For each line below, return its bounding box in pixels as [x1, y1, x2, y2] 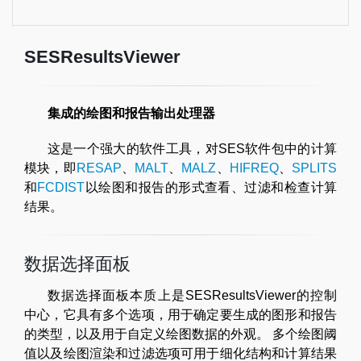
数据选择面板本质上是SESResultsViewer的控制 [47, 288, 337, 302]
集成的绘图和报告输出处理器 [47, 106, 215, 120]
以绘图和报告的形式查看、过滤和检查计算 [85, 180, 338, 194]
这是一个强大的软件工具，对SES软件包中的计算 [47, 142, 337, 156]
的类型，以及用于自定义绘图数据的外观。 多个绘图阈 [24, 327, 337, 341]
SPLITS [292, 161, 338, 175]
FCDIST [37, 180, 85, 194]
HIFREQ [229, 161, 279, 175]
